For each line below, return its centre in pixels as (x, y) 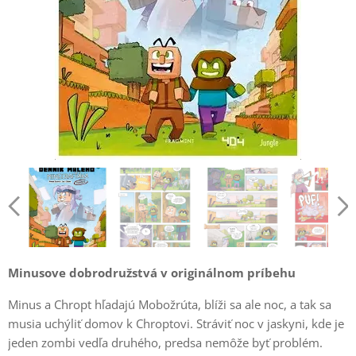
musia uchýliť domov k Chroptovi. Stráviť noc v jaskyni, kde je (176, 323)
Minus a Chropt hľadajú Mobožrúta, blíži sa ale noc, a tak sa (170, 304)
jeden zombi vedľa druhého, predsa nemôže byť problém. (165, 342)
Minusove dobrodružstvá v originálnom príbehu (152, 272)
